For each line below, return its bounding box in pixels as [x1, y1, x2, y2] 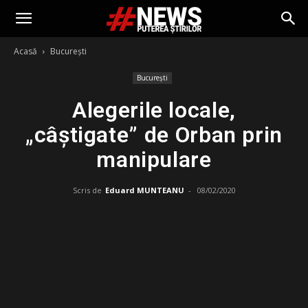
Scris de [72, 185, 102, 195]
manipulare [96, 146, 212, 173]
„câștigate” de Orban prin [25, 122, 283, 148]
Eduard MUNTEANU [104, 185, 184, 195]
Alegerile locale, [72, 97, 236, 123]
